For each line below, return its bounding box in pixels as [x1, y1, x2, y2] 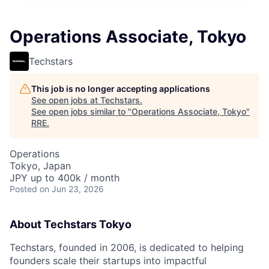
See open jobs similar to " [31, 106, 131, 116]
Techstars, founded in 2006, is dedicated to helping [10, 241, 244, 253]
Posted [10, 184, 37, 194]
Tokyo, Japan [10, 160, 71, 172]
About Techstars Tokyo [10, 218, 131, 231]
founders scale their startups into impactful [10, 255, 207, 267]
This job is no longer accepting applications [31, 83, 210, 94]
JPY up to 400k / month [10, 172, 119, 184]
